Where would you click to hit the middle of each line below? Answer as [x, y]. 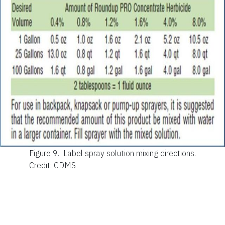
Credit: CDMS [52, 165]
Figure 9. [45, 153]
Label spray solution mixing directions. [130, 153]
